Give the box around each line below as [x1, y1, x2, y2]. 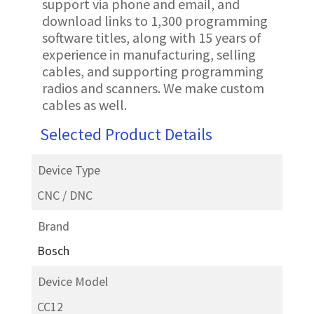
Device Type [37, 162, 100, 178]
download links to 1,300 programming [41, 12, 268, 29]
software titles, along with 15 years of [41, 29, 261, 46]
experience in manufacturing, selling [41, 46, 256, 63]
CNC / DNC [36, 186, 93, 203]
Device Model [37, 273, 108, 289]
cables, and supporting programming [41, 62, 264, 80]
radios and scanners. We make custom [41, 79, 264, 97]
